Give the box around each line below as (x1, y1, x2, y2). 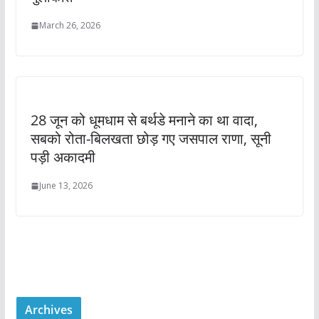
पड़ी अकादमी (30, 147, 95, 167)
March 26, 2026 (38, 19, 100, 31)
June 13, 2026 (38, 179, 93, 192)
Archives (24, 302, 73, 318)
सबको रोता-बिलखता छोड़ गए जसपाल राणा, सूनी (30, 129, 271, 148)
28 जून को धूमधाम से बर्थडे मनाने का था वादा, (30, 110, 258, 130)
